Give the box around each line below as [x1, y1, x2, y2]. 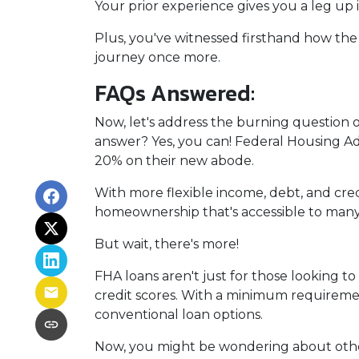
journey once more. [95, 50, 220, 65]
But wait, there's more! [95, 236, 239, 252]
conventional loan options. [95, 307, 263, 322]
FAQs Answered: [95, 76, 255, 110]
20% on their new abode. [95, 153, 254, 168]
